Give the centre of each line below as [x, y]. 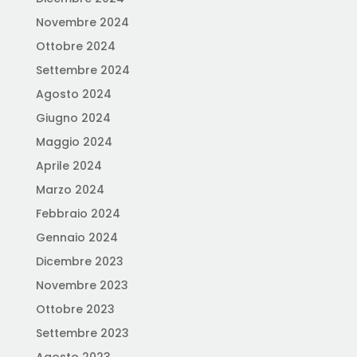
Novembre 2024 [82, 22]
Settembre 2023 [82, 333]
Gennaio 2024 [76, 237]
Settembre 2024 [82, 70]
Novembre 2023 [82, 285]
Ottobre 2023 [75, 309]
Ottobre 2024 [75, 46]
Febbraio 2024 [78, 214]
